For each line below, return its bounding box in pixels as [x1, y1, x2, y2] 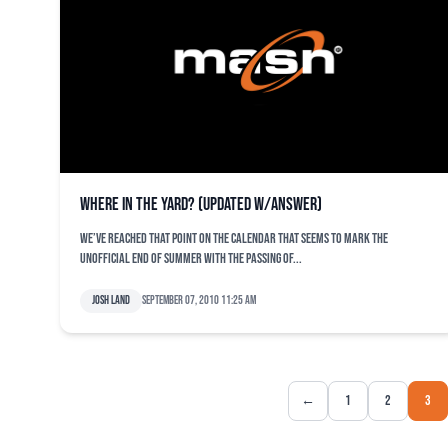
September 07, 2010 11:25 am [142, 293, 256, 308]
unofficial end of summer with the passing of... [80, 250, 302, 267]
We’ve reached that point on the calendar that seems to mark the [80, 230, 388, 247]
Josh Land [92, 293, 130, 308]
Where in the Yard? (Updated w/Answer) [80, 194, 322, 215]
